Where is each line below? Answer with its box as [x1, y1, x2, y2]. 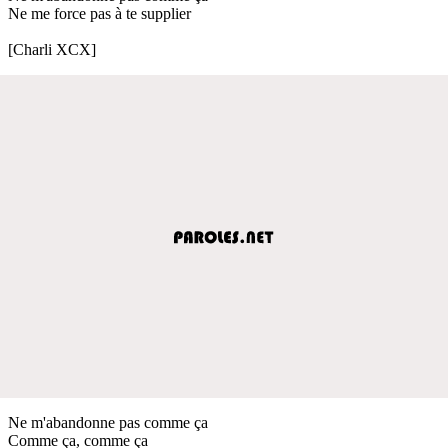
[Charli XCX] [8, 40, 96, 58]
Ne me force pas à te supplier [8, 4, 191, 22]
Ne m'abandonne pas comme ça [8, 413, 208, 431]
